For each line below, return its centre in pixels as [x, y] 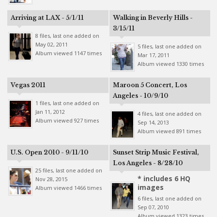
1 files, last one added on [67, 103]
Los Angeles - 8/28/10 [147, 163]
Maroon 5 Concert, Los [150, 85]
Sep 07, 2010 [153, 207]
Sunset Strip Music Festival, [156, 152]
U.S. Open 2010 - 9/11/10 [49, 152]
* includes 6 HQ [164, 178]
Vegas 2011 [28, 85]
